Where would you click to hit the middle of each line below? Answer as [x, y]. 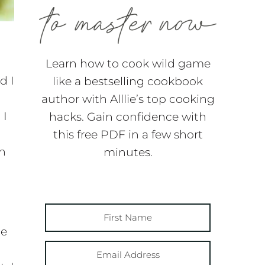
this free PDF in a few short [128, 134]
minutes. [128, 152]
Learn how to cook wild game [128, 63]
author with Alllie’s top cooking [128, 99]
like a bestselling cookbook [128, 81]
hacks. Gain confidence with [128, 117]
